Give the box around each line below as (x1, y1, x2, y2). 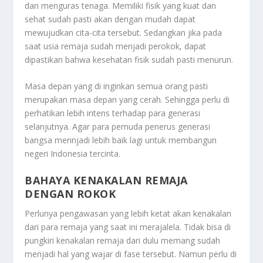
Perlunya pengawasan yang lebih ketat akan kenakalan (25, 207, 232, 219)
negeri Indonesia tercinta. (25, 148, 121, 160)
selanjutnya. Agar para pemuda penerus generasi (25, 121, 211, 133)
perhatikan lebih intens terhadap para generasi (25, 107, 201, 119)
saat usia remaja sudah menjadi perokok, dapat (25, 40, 207, 52)
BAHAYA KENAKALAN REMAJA (25, 173, 188, 187)
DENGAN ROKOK (25, 186, 116, 201)
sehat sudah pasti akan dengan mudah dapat (25, 13, 196, 25)
